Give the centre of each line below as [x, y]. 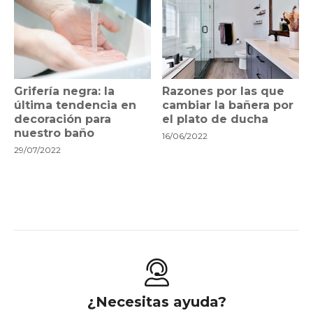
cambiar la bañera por [228, 105]
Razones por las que [224, 92]
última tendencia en [75, 105]
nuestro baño [54, 133]
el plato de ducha [216, 119]
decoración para [63, 119]
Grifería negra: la [64, 92]
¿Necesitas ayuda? [156, 302]
